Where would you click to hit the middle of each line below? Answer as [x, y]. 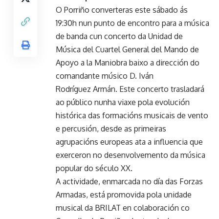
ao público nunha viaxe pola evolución [123, 102]
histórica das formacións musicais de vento [132, 115]
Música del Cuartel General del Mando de [127, 49]
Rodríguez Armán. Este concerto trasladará [130, 89]
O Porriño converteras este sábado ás [122, 10]
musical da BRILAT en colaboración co [123, 208]
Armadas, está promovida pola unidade [124, 194]
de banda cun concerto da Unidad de [119, 36]
